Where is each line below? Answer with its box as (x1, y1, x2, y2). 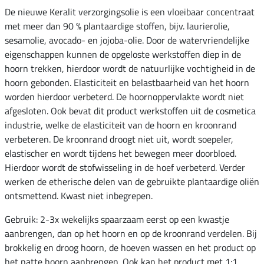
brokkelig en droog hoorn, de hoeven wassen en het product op (5, 240, 256, 255)
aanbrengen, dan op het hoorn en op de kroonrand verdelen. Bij (5, 226, 257, 241)
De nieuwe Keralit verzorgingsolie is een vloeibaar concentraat (5, 5, 255, 19)
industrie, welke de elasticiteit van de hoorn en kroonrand (5, 118, 236, 133)
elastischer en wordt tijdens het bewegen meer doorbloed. (5, 146, 236, 161)
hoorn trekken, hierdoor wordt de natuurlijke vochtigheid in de (5, 61, 255, 76)
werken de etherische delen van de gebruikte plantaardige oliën (5, 174, 259, 189)
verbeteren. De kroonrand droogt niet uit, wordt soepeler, (5, 132, 233, 147)
